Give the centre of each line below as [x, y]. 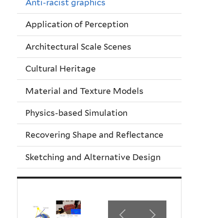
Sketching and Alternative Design [93, 157]
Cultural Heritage [61, 69]
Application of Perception [77, 25]
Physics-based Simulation [76, 113]
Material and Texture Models [84, 91]
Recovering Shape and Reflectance [94, 135]
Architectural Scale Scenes [78, 46]
